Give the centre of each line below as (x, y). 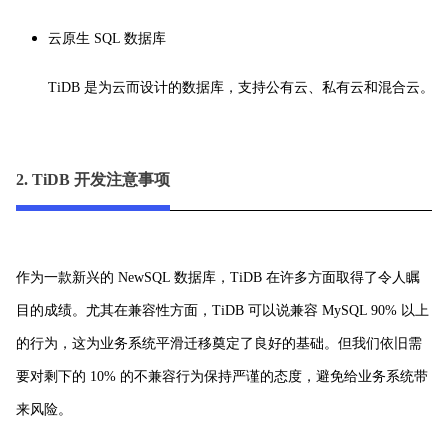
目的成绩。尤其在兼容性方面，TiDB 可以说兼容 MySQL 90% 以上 (222, 310)
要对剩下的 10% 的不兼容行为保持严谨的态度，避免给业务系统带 (222, 376)
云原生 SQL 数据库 (107, 38)
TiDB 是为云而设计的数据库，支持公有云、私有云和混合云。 (241, 87)
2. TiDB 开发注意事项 (93, 179)
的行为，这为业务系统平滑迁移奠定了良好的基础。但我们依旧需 (219, 343)
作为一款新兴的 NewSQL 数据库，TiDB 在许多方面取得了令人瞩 (218, 277)
